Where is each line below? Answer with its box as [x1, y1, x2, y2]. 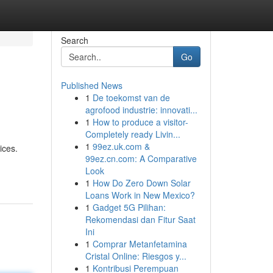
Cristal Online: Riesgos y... [85, 250, 186, 262]
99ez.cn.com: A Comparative [85, 152, 197, 165]
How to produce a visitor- [92, 116, 188, 128]
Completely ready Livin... [85, 128, 180, 140]
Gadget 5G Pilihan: [92, 201, 166, 213]
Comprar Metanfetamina [92, 238, 187, 250]
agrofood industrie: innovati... [85, 104, 197, 116]
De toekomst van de [92, 91, 170, 104]
